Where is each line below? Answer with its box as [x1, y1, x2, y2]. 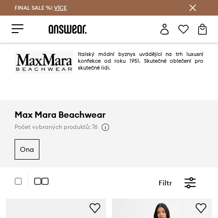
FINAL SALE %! [15, 4, 54, 11]
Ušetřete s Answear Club [80, 4, 138, 11]
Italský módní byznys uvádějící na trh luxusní [78, 51, 203, 57]
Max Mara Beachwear [15, 109, 106, 120]
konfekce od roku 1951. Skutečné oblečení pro [78, 57, 203, 64]
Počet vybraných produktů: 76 [15, 123, 98, 130]
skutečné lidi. [78, 64, 110, 71]
